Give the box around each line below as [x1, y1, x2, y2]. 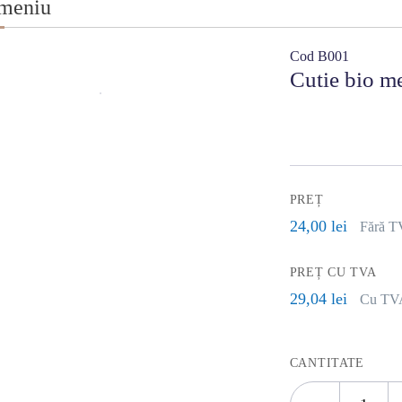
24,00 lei [289, 217, 347, 235]
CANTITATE [289, 356, 365, 370]
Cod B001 [289, 48, 349, 64]
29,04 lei [289, 290, 347, 308]
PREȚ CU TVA [289, 266, 377, 279]
